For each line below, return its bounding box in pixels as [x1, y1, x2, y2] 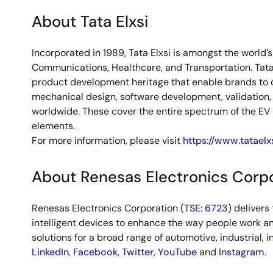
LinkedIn [32, 246, 69, 258]
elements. [32, 119, 75, 132]
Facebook [73, 246, 118, 258]
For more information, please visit [32, 134, 183, 147]
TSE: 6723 [184, 202, 228, 214]
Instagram [219, 246, 264, 258]
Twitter [122, 246, 154, 258]
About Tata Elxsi [32, 12, 148, 32]
